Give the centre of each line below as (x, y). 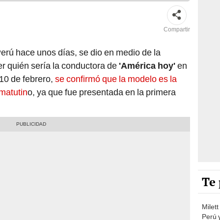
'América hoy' (148, 65)
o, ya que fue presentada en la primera (102, 92)
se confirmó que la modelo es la (115, 79)
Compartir (177, 29)
